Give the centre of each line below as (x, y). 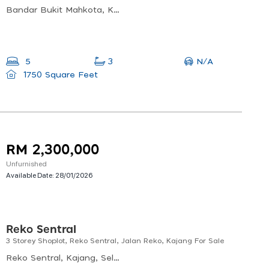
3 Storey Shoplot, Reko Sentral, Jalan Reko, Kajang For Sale (115, 241)
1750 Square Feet (59, 75)
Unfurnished (26, 164)
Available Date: (31, 175)
